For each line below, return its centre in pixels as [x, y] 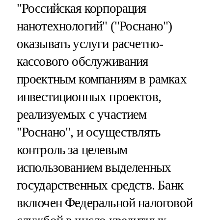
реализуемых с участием [82, 114]
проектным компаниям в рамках [101, 79]
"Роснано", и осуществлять [88, 132]
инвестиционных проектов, [89, 96]
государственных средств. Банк [100, 185]
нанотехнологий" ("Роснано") [94, 26]
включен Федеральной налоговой [104, 203]
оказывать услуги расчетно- [90, 43]
